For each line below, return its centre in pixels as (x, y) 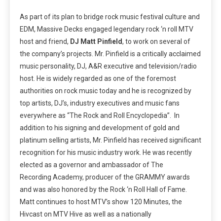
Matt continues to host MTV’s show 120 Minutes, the (101, 202)
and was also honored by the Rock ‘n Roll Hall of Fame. (103, 190)
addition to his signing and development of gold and (100, 128)
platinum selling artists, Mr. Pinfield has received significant (110, 140)
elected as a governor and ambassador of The (92, 165)
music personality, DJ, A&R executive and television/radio (108, 66)
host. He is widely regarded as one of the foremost (98, 79)
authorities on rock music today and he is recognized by (106, 91)
